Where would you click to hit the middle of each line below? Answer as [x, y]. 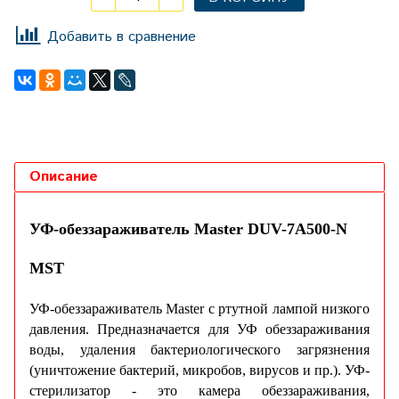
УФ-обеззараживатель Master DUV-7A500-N [188, 229]
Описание [64, 177]
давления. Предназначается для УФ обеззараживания [199, 330]
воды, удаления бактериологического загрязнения [199, 350]
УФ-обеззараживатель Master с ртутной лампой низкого [199, 309]
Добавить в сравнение [122, 37]
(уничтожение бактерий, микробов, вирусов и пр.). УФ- [199, 370]
